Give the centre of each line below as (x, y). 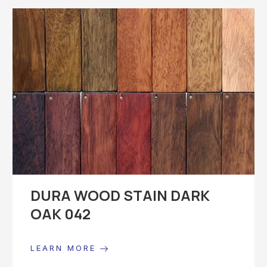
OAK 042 (60, 213)
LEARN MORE (65, 248)
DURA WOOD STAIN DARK (120, 195)
